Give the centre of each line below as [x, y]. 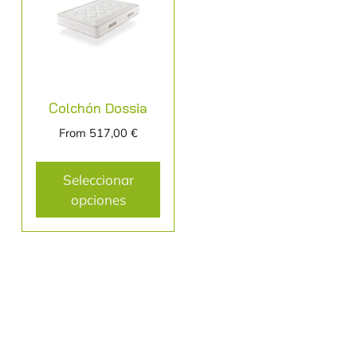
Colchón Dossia [98, 108]
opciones [98, 200]
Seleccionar [98, 180]
